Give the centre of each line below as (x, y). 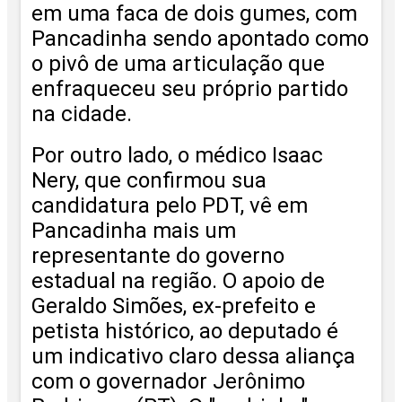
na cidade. (82, 114)
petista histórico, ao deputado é (185, 331)
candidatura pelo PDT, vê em (170, 205)
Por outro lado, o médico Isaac (177, 155)
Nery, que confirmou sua (149, 180)
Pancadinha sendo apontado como (200, 38)
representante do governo (158, 255)
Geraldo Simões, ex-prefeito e (174, 306)
